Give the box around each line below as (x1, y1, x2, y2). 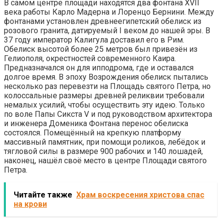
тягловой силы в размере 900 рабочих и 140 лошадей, (4, 146, 203, 156)
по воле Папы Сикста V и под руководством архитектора (4, 109, 212, 119)
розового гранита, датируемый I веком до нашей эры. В (4, 25, 210, 35)
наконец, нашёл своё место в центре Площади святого (4, 155, 207, 165)
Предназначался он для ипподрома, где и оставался (4, 63, 194, 72)
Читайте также (14, 190, 72, 199)
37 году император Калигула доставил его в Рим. (4, 35, 184, 44)
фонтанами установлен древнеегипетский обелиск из (4, 16, 201, 26)
